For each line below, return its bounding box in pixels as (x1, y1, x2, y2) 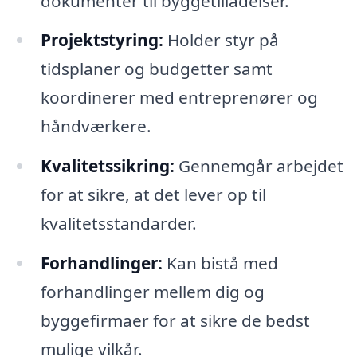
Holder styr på (163, 29, 279, 52)
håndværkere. (40, 115, 151, 138)
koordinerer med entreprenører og (40, 86, 318, 109)
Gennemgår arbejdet (174, 155, 343, 178)
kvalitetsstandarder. (40, 212, 197, 235)
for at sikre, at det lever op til (40, 183, 266, 206)
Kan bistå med (162, 252, 278, 275)
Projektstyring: (40, 29, 163, 52)
